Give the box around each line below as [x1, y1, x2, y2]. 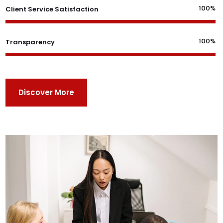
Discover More [18, 87, 75, 98]
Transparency [5, 37, 55, 47]
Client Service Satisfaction [5, 4, 99, 14]
